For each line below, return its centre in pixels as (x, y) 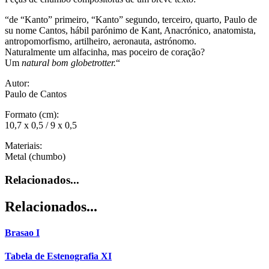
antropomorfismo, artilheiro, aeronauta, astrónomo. (101, 41)
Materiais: (23, 146)
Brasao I (22, 233)
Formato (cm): (32, 115)
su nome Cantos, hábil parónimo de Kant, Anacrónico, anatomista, (130, 31)
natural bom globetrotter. (69, 63)
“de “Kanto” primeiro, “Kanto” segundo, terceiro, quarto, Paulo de (131, 20)
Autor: (17, 83)
